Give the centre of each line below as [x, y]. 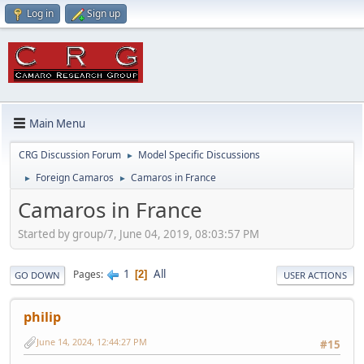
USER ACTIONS [315, 275]
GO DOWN [37, 275]
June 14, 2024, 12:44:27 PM [92, 342]
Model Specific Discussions [199, 155]
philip [42, 316]
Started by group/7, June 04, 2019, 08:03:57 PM [139, 234]
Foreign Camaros [75, 178]
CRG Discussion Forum [70, 155]
